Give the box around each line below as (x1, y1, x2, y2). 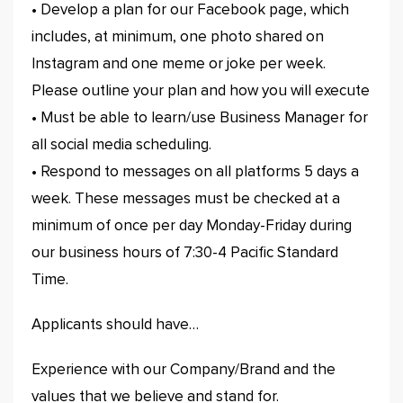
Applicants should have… (31, 318, 199, 333)
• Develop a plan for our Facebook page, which (31, 3, 349, 18)
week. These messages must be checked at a (31, 192, 340, 207)
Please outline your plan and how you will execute (31, 84, 370, 99)
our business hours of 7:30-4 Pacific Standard (31, 246, 338, 261)
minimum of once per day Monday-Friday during (31, 219, 352, 234)
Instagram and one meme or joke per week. (31, 57, 326, 72)
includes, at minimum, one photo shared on (31, 30, 324, 45)
